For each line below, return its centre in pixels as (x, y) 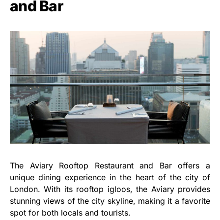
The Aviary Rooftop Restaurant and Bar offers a (110, 165)
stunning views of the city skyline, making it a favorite (110, 201)
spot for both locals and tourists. (70, 212)
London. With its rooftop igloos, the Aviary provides (110, 189)
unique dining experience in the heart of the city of (110, 177)
